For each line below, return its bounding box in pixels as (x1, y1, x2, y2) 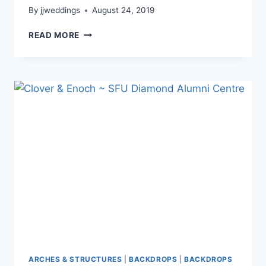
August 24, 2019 (92, 5, 155, 15)
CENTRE (79, 102, 114, 112)
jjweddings (40, 5, 81, 15)
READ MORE (28, 30, 80, 40)
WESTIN (79, 77, 114, 87)
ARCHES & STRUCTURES (28, 254, 122, 264)
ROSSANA (79, 27, 122, 37)
